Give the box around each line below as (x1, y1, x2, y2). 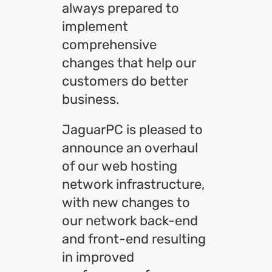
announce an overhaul (62, 140, 198, 156)
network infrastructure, (62, 176, 205, 192)
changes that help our (62, 55, 196, 71)
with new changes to (62, 194, 190, 211)
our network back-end (62, 212, 198, 229)
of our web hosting (62, 158, 177, 174)
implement (62, 18, 128, 35)
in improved (62, 249, 134, 265)
